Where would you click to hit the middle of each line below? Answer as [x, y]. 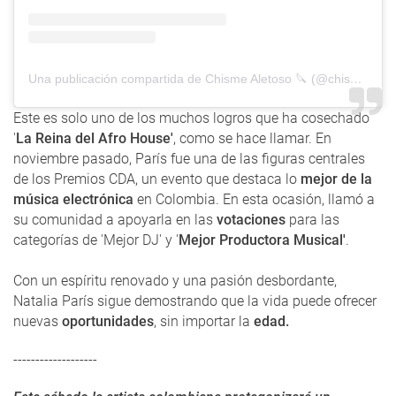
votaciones [251, 219]
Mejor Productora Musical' [262, 240]
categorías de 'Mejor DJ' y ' [96, 240]
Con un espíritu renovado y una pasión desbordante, [175, 280]
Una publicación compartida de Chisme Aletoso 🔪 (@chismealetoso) [356, 78]
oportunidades [108, 321]
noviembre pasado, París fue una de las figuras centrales [189, 158]
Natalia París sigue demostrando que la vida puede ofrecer [195, 301]
